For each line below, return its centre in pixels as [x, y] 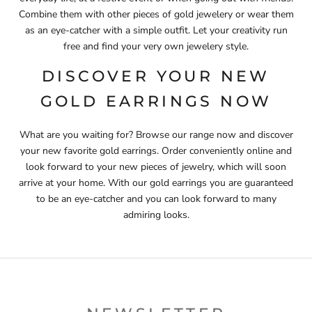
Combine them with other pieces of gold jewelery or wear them [156, 14]
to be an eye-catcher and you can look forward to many [156, 199]
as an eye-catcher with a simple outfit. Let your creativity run [156, 30]
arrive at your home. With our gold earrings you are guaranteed [156, 183]
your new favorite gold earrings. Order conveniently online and [156, 151]
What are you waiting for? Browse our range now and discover [156, 135]
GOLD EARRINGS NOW [156, 101]
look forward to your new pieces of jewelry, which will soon [156, 167]
